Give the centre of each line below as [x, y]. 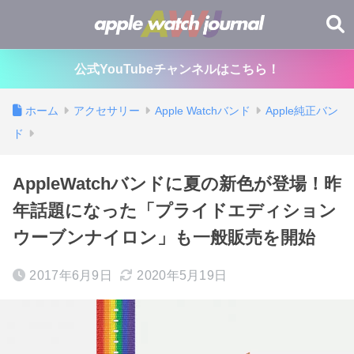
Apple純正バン [302, 111]
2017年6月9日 [71, 275]
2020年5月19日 [182, 275]
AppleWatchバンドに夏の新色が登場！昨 [177, 184]
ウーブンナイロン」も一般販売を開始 [164, 237]
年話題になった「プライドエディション [175, 211]
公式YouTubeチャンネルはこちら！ [177, 69]
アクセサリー [107, 111]
